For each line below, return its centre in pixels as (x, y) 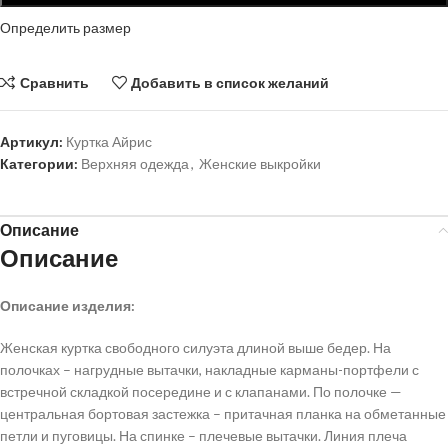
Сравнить (54, 82)
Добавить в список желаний (230, 82)
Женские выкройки (260, 164)
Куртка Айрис (109, 142)
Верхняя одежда (135, 164)
